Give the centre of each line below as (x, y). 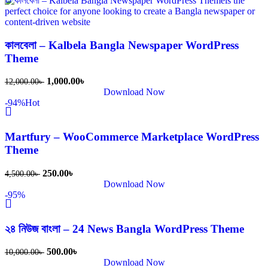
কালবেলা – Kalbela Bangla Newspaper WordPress (122, 45)
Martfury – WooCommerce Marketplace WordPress (132, 137)
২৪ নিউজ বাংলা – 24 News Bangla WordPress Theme (124, 229)
